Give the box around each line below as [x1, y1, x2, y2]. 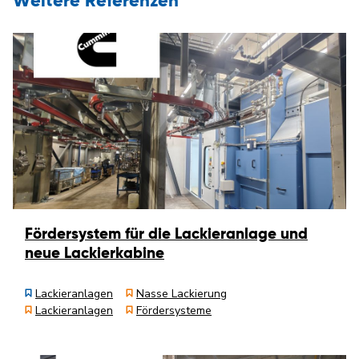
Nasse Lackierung [136, 286, 227, 301]
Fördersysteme [136, 303, 212, 318]
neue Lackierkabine [25, 246, 164, 261]
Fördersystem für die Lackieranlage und [25, 227, 308, 242]
